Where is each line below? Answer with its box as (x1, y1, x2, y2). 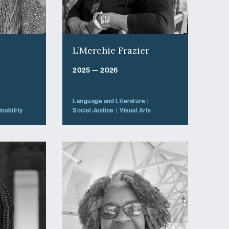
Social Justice (73, 106, 114, 114)
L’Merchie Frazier (73, 44, 150, 56)
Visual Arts (120, 106, 151, 114)
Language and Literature (73, 97, 146, 105)
